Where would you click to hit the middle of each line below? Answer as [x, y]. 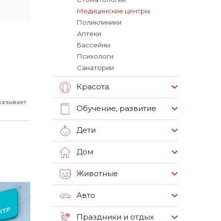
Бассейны [94, 45]
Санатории [95, 68]
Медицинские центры [113, 11]
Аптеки [89, 34]
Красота [93, 87]
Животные [97, 174]
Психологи [95, 56]
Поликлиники [99, 22]
